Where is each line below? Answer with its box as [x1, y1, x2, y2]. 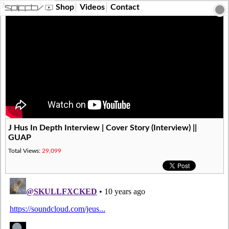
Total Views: [8, 147, 42, 154]
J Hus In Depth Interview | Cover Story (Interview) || [8, 124, 197, 132]
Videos [80, 3, 105, 11]
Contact [110, 3, 140, 11]
